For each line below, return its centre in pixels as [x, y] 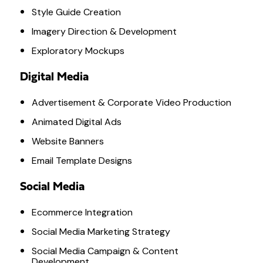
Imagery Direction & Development [104, 31]
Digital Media [54, 77]
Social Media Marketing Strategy [101, 231]
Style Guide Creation [76, 12]
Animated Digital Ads [76, 122]
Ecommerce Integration [82, 212]
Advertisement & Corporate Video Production [131, 102]
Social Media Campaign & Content [105, 251]
